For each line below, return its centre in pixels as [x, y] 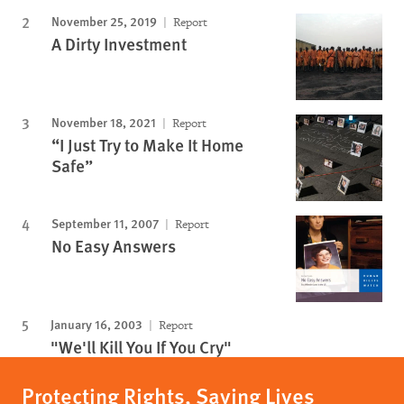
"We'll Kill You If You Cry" [141, 347]
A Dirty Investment [119, 44]
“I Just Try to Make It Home [147, 145]
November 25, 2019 [104, 21]
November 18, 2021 [104, 122]
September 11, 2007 [105, 223]
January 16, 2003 [96, 324]
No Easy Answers [114, 246]
